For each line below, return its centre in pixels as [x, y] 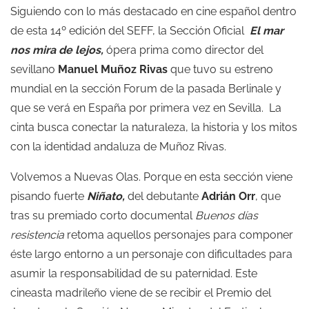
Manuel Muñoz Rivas [113, 69]
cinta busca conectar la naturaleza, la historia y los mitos [154, 127]
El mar [267, 31]
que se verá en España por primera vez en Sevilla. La [146, 108]
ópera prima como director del [185, 50]
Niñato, [106, 196]
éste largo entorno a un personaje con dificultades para [151, 254]
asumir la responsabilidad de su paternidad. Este [134, 273]
